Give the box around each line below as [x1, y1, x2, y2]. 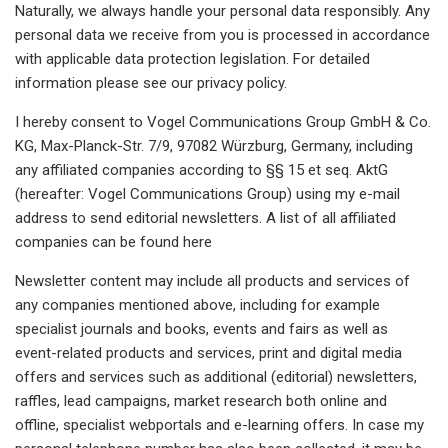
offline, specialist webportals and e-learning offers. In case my [15, 415, 424, 434]
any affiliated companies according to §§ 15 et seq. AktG [15, 160, 388, 179]
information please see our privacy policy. [15, 73, 287, 92]
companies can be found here [15, 232, 212, 251]
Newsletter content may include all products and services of [15, 271, 410, 290]
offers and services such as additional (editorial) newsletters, [15, 367, 417, 386]
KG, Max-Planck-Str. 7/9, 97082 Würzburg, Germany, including [15, 136, 413, 155]
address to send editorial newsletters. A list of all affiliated [15, 208, 396, 227]
